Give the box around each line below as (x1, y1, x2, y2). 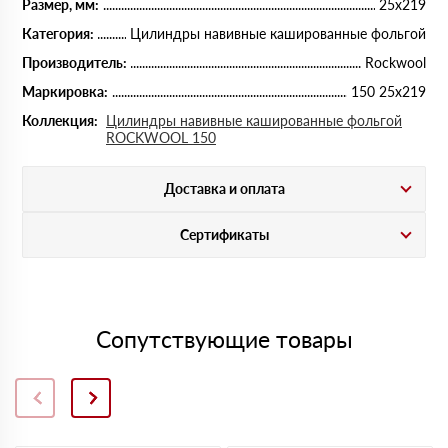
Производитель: (22, 54, 127, 71)
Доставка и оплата (163, 180, 285, 197)
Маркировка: (22, 83, 108, 100)
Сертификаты (179, 226, 269, 243)
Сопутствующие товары (95, 325, 353, 353)
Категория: (22, 25, 94, 42)
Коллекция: (22, 112, 98, 129)
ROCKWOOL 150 (106, 129, 216, 146)
